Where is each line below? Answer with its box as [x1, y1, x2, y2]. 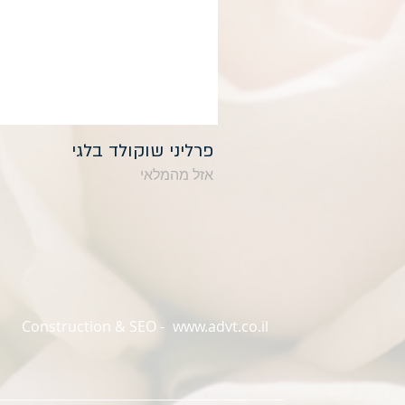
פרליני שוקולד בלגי [71, 138, 213, 163]
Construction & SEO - [22, 316, 165, 336]
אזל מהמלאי [140, 164, 213, 184]
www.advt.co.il [173, 316, 268, 336]
